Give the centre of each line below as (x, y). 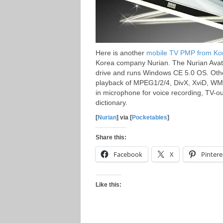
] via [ (124, 117)
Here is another (121, 53)
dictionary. (111, 103)
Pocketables (150, 117)
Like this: (109, 185)
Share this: (111, 137)
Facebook (128, 154)
